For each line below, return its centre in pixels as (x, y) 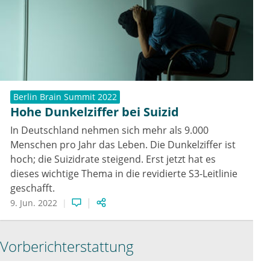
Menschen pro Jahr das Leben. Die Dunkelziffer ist (123, 144)
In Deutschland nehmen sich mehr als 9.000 (109, 130)
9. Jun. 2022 (34, 202)
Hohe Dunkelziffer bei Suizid (95, 111)
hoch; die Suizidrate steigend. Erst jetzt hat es (113, 159)
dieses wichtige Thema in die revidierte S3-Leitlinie (124, 173)
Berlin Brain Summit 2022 (65, 96)
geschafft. (33, 188)
